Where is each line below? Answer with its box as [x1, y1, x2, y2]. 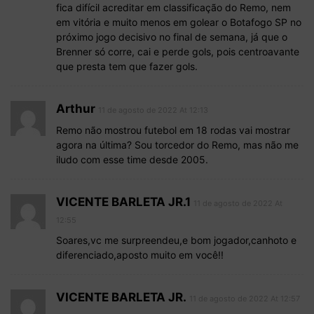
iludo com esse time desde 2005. [56, 153, 208, 165]
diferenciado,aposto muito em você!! [56, 248, 224, 261]
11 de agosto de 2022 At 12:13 [98, 104, 208, 115]
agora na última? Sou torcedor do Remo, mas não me [56, 138, 299, 151]
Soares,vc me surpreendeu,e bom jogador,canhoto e [56, 233, 296, 246]
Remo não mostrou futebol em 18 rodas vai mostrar [56, 123, 290, 136]
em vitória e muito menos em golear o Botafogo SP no [56, 15, 301, 28]
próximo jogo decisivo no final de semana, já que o [56, 30, 287, 43]
